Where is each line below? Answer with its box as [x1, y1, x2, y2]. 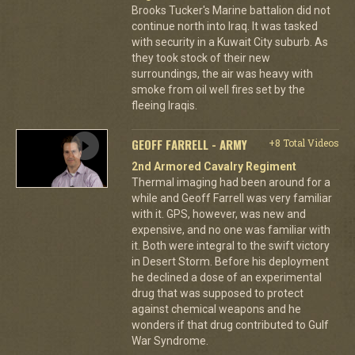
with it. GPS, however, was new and [131, 207, 306, 220]
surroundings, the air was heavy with [131, 67, 313, 80]
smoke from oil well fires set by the [131, 82, 305, 96]
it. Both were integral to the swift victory [131, 239, 330, 252]
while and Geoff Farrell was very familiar [131, 191, 332, 204]
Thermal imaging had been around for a [131, 175, 330, 189]
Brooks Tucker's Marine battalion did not [131, 3, 330, 17]
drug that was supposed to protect [131, 286, 303, 300]
